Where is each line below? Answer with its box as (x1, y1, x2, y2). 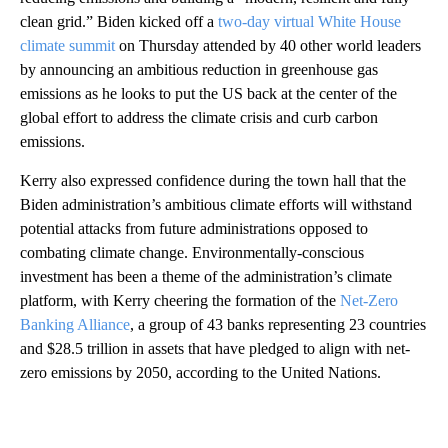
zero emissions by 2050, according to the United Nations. (20, 364, 381, 382)
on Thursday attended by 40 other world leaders (115, 37, 421, 55)
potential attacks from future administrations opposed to (20, 220, 368, 238)
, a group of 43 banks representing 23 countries (130, 316, 426, 334)
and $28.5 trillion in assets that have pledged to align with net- (20, 340, 410, 358)
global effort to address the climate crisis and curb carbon (20, 109, 378, 127)
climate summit (20, 37, 115, 55)
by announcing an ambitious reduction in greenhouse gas (20, 61, 378, 79)
